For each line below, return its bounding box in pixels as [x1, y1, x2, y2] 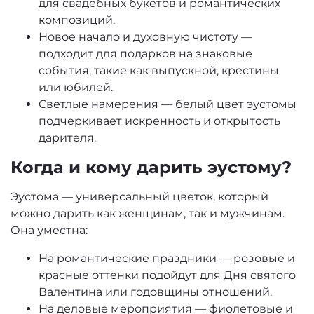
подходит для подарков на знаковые [39, 46, 252, 60]
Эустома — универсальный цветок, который [11, 189, 268, 203]
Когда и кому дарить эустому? [11, 156, 292, 177]
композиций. [39, 13, 115, 27]
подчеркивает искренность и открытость [39, 114, 280, 128]
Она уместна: [11, 223, 88, 237]
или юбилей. [39, 80, 113, 94]
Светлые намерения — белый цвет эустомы [39, 97, 296, 111]
